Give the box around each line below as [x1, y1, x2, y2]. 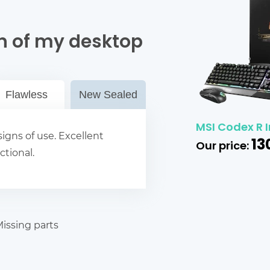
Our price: [195, 137, 251, 156]
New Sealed [78, 89, 137, 101]
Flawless [5, 89, 48, 101]
